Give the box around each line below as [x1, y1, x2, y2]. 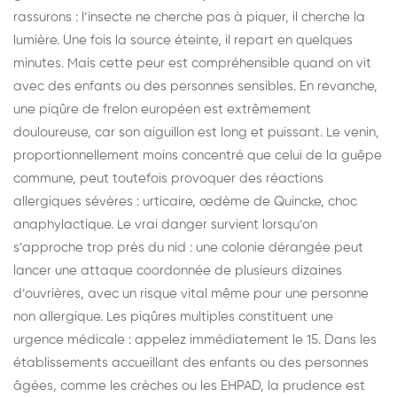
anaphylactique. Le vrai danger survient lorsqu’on [13, 217, 317, 231]
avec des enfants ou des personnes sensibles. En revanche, [13, 79, 378, 93]
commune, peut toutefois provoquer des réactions [13, 171, 323, 185]
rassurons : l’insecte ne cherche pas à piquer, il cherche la [13, 10, 365, 24]
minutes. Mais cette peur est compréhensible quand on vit [13, 56, 371, 70]
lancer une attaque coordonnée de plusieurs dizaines [13, 263, 342, 277]
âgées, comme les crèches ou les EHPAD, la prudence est [13, 378, 365, 393]
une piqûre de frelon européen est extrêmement [13, 102, 311, 116]
